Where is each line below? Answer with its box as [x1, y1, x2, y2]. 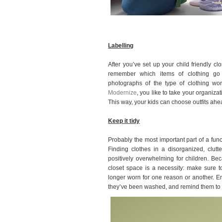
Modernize [108, 89, 137, 96]
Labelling [108, 42, 133, 49]
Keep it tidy [108, 117, 140, 124]
